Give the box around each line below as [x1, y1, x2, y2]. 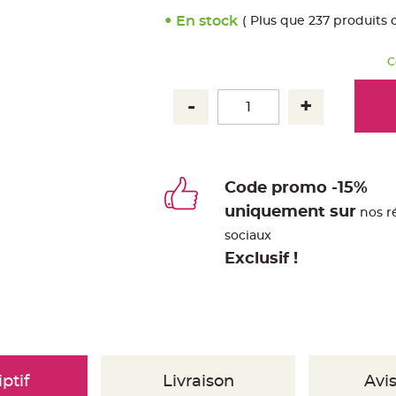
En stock [176, 13, 238, 28]
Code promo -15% [225, 180, 369, 196]
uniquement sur [225, 204, 357, 220]
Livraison [162, 374, 234, 390]
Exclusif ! [225, 251, 299, 267]
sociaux [225, 230, 272, 242]
